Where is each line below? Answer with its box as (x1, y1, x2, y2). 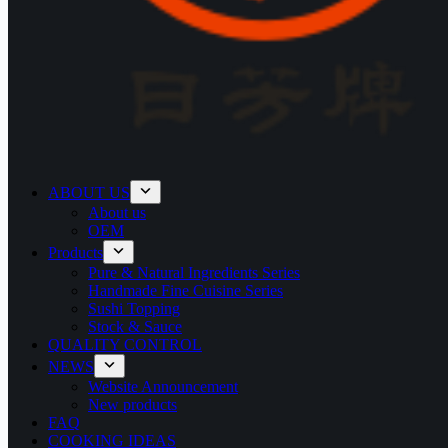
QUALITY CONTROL (48, 336, 202, 353)
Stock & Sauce (88, 318, 182, 335)
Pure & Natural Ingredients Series (88, 264, 300, 281)
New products (88, 396, 177, 413)
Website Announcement (88, 378, 238, 395)
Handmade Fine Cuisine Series (88, 282, 283, 299)
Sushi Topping (88, 300, 180, 317)
